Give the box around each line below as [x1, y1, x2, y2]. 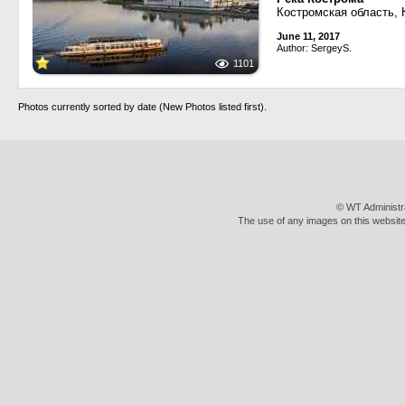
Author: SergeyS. [277, 42, 352, 53]
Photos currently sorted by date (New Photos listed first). [18, 101, 267, 112]
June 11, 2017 [277, 31, 340, 42]
